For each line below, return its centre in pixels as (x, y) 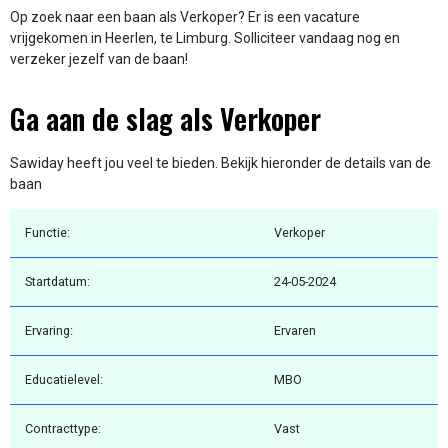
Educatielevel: (64, 380)
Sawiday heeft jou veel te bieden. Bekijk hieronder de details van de (220, 162)
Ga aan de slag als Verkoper (165, 118)
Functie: (47, 233)
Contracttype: (63, 429)
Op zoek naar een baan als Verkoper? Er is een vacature (185, 17)
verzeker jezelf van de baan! (99, 59)
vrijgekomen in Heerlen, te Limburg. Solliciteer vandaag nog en (205, 38)
